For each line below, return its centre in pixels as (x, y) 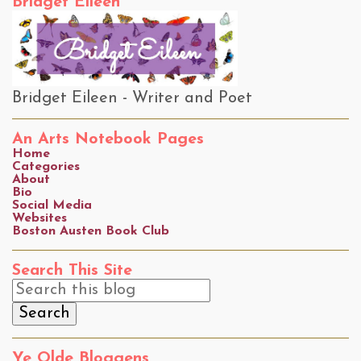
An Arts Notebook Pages (108, 139)
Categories (46, 167)
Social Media (52, 205)
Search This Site (72, 271)
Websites (39, 218)
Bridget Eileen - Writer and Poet (132, 98)
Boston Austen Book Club (91, 231)
